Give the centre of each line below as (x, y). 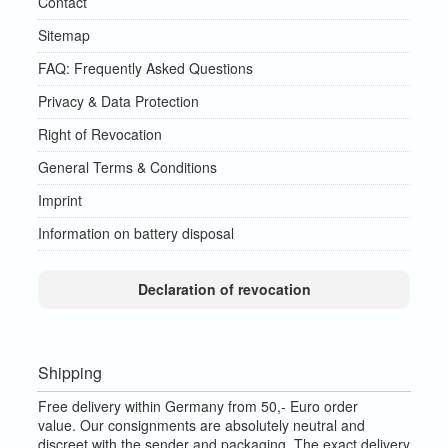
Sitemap (64, 35)
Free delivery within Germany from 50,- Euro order (198, 406)
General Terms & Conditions (127, 167)
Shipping (70, 373)
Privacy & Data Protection (118, 101)
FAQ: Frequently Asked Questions (145, 68)
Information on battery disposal (136, 233)
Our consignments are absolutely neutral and (222, 425)
